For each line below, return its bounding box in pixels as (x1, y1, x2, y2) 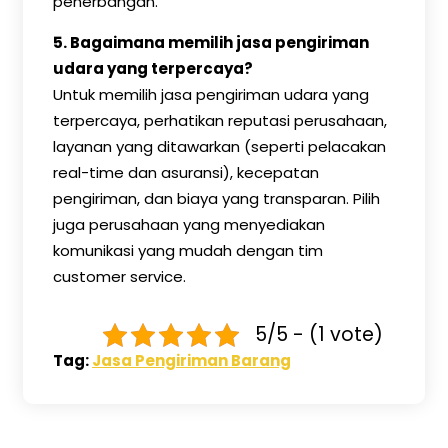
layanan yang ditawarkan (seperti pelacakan (53, 136, 386, 157)
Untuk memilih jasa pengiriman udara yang (53, 84, 369, 105)
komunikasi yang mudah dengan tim (53, 240, 323, 261)
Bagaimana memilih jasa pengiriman (70, 32, 369, 53)
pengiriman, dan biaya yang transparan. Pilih (53, 188, 380, 209)
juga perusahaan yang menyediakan (53, 214, 325, 235)
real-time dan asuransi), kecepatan (53, 162, 319, 183)
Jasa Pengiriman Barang (92, 350, 291, 371)
